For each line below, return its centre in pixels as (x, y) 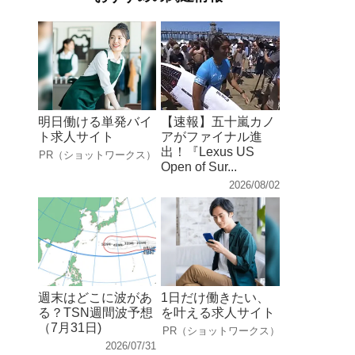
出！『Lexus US (208, 151)
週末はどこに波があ (95, 297)
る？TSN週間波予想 (96, 312)
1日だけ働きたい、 (216, 297)
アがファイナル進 (212, 136)
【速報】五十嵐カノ (218, 121)
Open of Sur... (199, 166)
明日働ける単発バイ (95, 121)
